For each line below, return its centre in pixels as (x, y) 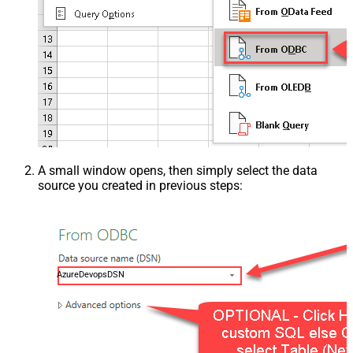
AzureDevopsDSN (90, 274)
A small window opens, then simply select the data (178, 170)
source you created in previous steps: (140, 185)
